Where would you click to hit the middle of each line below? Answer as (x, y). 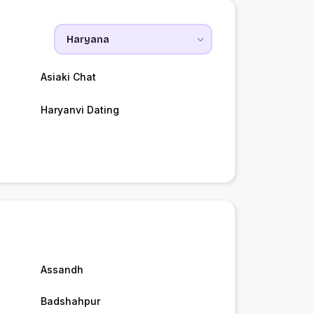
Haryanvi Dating (80, 110)
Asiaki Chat (68, 77)
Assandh (62, 270)
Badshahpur (70, 301)
